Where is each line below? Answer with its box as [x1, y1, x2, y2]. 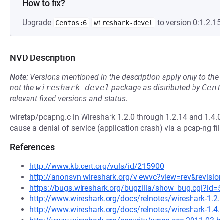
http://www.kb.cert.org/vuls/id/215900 [29, 162, 164, 171]
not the [10, 83, 36, 92]
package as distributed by [110, 83, 202, 92]
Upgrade [22, 18, 53, 27]
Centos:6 [55, 19, 87, 27]
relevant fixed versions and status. [10, 94, 128, 103]
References [10, 142, 55, 152]
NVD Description [10, 53, 75, 63]
